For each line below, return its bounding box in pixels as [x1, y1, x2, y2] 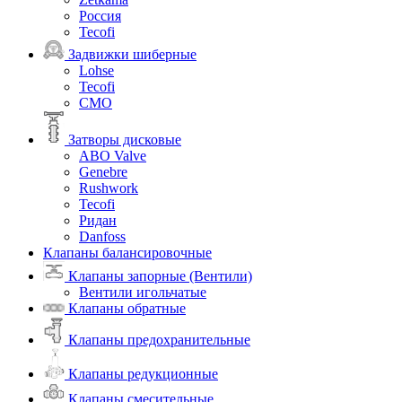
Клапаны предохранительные [65, 331, 250, 347]
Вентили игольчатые [79, 284, 206, 301]
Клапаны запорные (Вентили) [65, 268, 252, 284]
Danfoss [79, 228, 126, 244]
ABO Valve [79, 147, 146, 163]
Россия [79, 8, 121, 23]
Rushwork [79, 179, 138, 196]
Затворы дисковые [65, 131, 181, 147]
